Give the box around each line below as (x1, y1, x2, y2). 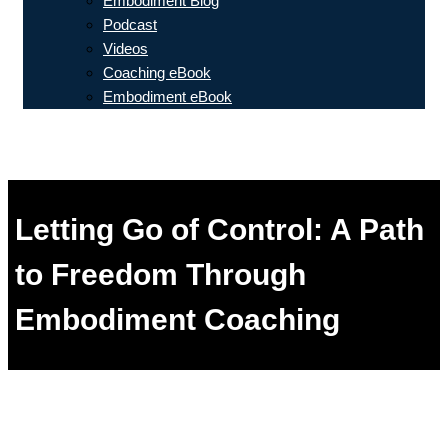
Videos (103, 40, 148, 57)
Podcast (103, 16, 157, 33)
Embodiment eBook (103, 88, 232, 105)
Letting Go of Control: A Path (15, 212, 424, 246)
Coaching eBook (103, 64, 211, 81)
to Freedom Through (15, 257, 306, 291)
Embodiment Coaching (15, 302, 340, 336)
